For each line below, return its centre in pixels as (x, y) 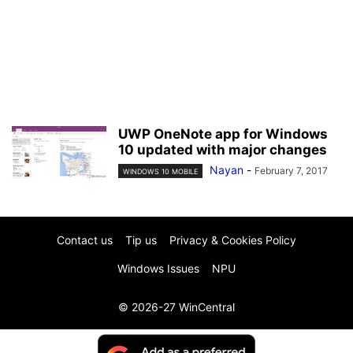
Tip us (141, 240)
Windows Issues (158, 268)
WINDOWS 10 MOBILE (160, 172)
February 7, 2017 (291, 171)
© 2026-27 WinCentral (176, 307)
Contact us (85, 240)
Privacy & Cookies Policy (233, 240)
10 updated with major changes (223, 150)
